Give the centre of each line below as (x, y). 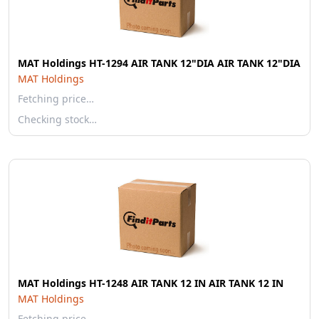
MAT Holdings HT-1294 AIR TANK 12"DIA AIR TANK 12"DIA (159, 63)
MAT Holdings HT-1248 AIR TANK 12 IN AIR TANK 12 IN (151, 283)
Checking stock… (57, 119)
